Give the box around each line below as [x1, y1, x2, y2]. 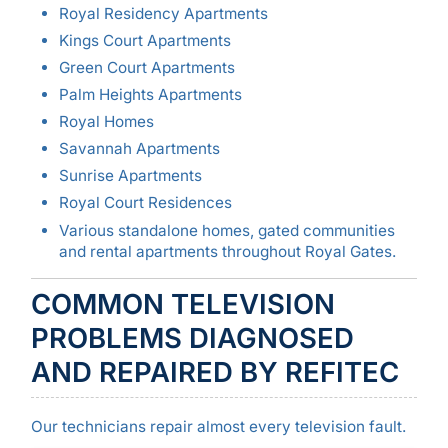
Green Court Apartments [58, 58, 235, 78]
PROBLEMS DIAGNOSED [30, 321, 354, 356]
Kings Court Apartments [58, 30, 231, 50]
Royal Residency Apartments [58, 3, 268, 23]
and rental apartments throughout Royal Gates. [58, 241, 396, 261]
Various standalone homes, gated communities [58, 220, 395, 240]
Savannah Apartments [58, 139, 220, 159]
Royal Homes [58, 112, 154, 132]
